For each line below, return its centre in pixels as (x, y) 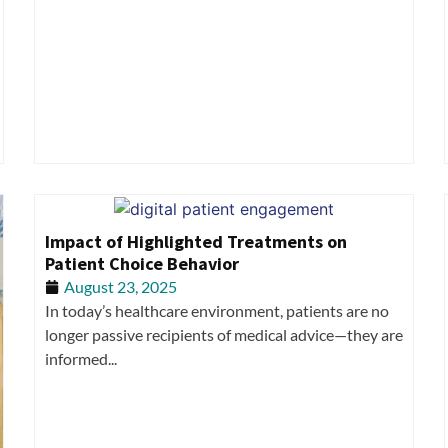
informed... (81, 358)
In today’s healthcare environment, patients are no (217, 310)
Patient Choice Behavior (142, 263)
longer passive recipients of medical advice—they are (224, 334)
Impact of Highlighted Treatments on (196, 241)
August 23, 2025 (120, 286)
